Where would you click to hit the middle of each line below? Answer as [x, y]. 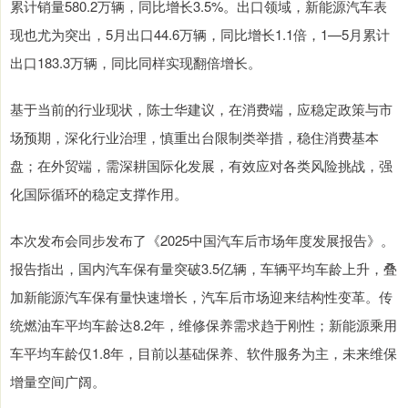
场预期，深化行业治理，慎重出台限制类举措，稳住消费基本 [194, 138]
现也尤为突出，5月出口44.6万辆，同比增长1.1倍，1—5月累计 [200, 35]
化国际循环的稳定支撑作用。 [99, 194]
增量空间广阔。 [58, 382]
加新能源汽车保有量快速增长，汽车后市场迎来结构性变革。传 [201, 297]
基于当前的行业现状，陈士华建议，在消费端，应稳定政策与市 [201, 109]
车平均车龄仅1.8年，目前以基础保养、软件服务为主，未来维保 [204, 353]
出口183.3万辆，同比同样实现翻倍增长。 [136, 63]
